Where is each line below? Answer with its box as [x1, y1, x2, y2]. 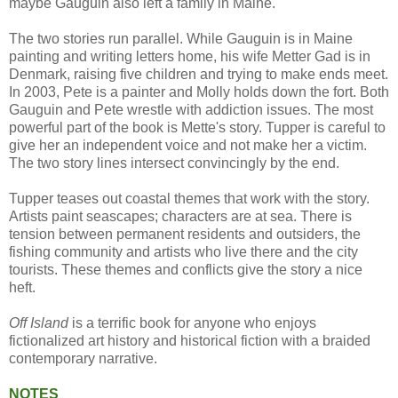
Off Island [9, 314, 68, 330]
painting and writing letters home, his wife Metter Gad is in [9, 48, 370, 64]
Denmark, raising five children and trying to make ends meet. [9, 66, 388, 82]
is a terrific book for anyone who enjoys [68, 314, 316, 330]
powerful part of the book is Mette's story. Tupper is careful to [9, 119, 386, 135]
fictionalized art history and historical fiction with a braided [9, 332, 370, 348]
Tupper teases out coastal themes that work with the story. [9, 190, 370, 206]
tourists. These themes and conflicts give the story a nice [9, 261, 362, 277]
